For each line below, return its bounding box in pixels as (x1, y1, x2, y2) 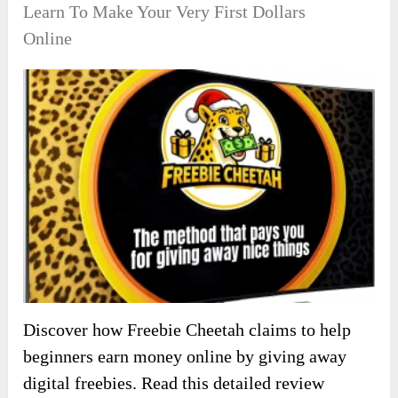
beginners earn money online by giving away (23, 346, 347, 367)
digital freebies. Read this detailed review (23, 373, 325, 394)
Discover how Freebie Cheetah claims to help (23, 320, 352, 340)
